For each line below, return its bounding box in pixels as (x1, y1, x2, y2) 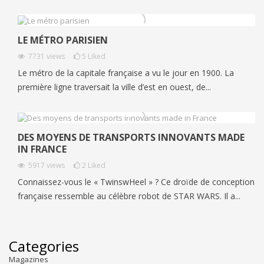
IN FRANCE (18, 143, 67, 156)
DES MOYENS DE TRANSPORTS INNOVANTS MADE (18, 131, 245, 144)
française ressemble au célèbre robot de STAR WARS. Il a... (18, 190, 240, 202)
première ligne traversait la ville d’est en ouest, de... (18, 81, 211, 93)
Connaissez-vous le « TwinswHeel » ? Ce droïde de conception (18, 176, 255, 188)
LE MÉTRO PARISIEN (18, 33, 108, 47)
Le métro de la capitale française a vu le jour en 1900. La (18, 67, 234, 78)
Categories (9, 236, 79, 256)
